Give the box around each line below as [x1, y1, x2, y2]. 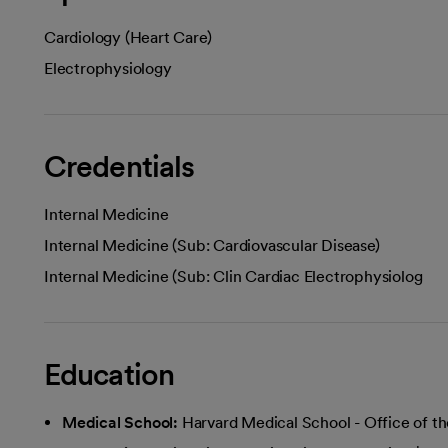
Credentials [44, 147, 195, 184]
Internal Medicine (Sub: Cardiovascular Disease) [44, 235, 380, 255]
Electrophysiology [44, 58, 172, 78]
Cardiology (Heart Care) [44, 27, 212, 47]
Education [44, 355, 174, 392]
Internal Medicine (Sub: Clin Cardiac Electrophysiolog [44, 266, 423, 286]
